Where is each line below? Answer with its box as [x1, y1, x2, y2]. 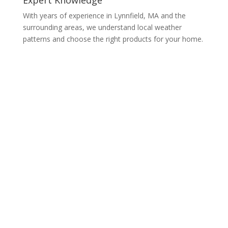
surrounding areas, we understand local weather [22, 22, 182, 32]
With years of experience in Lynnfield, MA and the [22, 10, 186, 20]
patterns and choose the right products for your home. [22, 34, 203, 44]
